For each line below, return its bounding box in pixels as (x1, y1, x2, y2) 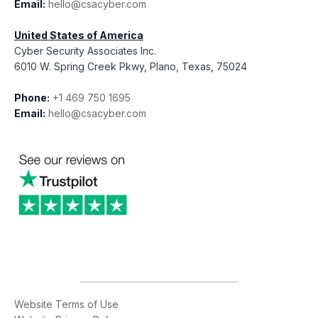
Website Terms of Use (14, 298, 119, 311)
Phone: (14, 92, 50, 104)
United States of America (14, 29, 143, 42)
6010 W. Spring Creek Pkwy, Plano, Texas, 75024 (14, 60, 247, 73)
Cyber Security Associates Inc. (14, 45, 156, 57)
